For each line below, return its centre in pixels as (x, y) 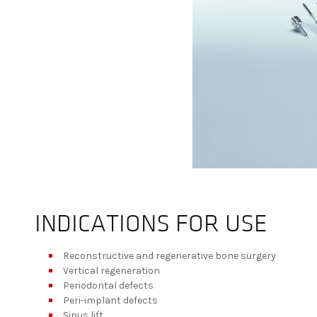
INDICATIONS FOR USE (151, 225)
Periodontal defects (108, 286)
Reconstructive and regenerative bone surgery (169, 256)
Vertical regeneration (111, 271)
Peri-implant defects (110, 301)
